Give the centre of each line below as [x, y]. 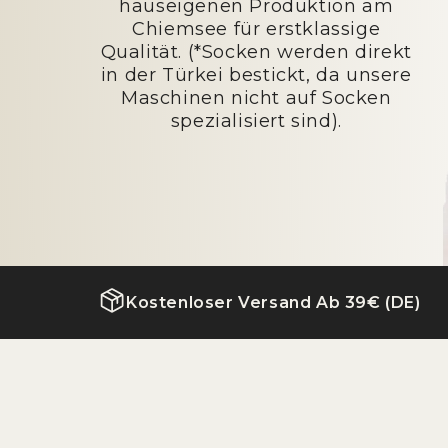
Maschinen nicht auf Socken [256, 98]
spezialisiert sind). [256, 121]
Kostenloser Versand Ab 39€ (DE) [273, 302]
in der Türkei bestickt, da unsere [256, 75]
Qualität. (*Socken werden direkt [256, 52]
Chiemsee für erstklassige [256, 29]
